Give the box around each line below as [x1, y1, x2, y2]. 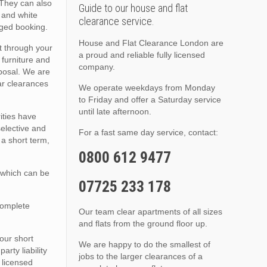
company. [78, 62, 115, 72]
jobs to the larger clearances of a [78, 252, 203, 261]
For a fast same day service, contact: [78, 128, 218, 137]
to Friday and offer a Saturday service [78, 95, 221, 104]
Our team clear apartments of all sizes [78, 207, 222, 216]
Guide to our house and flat [78, 2, 188, 14]
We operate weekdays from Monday [78, 83, 215, 92]
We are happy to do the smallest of [78, 240, 210, 249]
